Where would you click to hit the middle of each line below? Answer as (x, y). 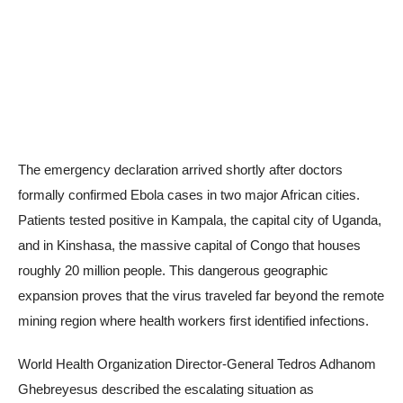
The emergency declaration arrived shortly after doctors (180, 170)
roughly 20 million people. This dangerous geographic (173, 271)
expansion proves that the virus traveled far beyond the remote (201, 296)
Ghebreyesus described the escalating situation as (166, 390)
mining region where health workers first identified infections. (193, 321)
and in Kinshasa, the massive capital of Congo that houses (189, 246)
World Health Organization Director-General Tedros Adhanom (197, 364)
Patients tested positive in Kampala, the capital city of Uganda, (200, 220)
